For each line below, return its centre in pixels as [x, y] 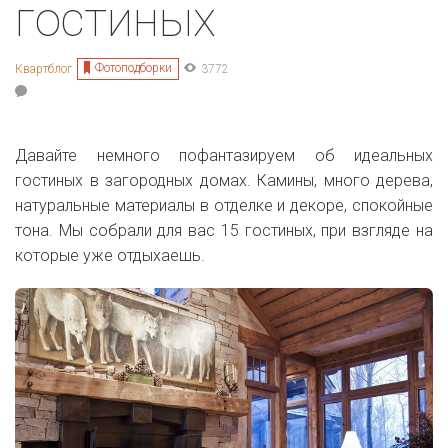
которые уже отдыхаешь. [110, 256]
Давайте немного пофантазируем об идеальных [224, 156]
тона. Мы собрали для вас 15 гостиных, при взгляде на [224, 231]
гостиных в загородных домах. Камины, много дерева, [224, 181]
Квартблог [43, 68]
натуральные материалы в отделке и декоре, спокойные [224, 206]
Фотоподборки [133, 68]
